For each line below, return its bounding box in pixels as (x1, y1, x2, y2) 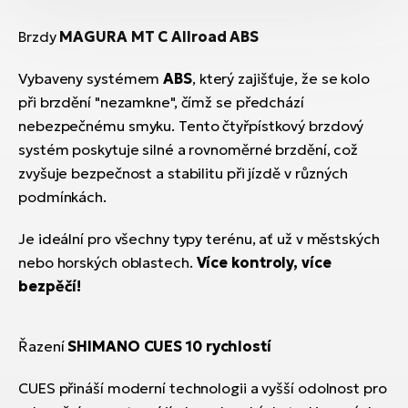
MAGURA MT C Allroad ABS (59, 27, 260, 46)
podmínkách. (18, 188, 107, 207)
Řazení (18, 337, 68, 356)
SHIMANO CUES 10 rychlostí (67, 337, 271, 356)
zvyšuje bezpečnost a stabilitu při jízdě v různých (18, 164, 348, 183)
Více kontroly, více (196, 253, 331, 272)
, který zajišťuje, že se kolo (191, 69, 371, 88)
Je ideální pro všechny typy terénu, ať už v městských (18, 229, 380, 249)
